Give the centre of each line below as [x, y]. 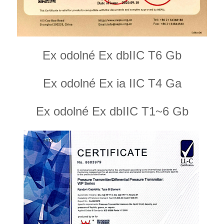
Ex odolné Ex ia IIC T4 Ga [112, 83]
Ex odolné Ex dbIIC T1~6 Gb [112, 111]
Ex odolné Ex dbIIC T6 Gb [112, 55]
